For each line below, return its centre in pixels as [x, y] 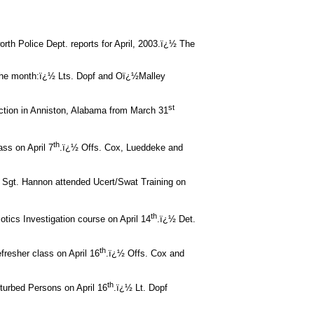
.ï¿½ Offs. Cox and [145, 253]
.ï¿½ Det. [176, 219]
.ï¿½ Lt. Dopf [141, 288]
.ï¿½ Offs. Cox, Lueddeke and [121, 147]
